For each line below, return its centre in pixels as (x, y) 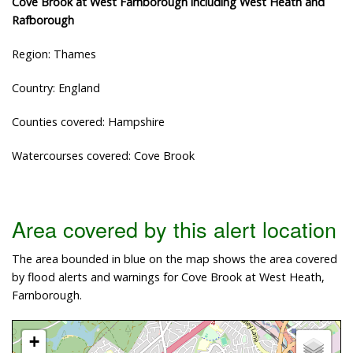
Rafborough (43, 20)
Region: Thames (54, 54)
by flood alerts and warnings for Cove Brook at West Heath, (168, 277)
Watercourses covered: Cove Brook (103, 155)
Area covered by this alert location (174, 229)
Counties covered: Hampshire (88, 121)
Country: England (56, 87)
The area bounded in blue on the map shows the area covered (175, 259)
